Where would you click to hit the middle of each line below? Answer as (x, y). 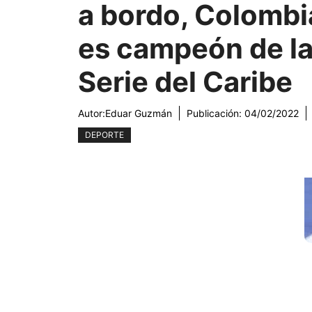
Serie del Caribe (185, 82)
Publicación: (216, 114)
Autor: (92, 114)
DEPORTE (104, 135)
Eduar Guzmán (139, 114)
